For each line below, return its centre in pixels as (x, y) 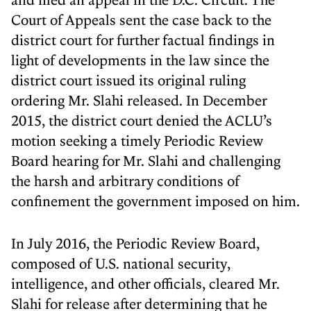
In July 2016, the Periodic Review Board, (135, 243)
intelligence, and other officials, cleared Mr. (145, 283)
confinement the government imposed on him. (155, 200)
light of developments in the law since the (140, 59)
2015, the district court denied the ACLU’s (142, 120)
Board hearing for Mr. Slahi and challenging (146, 160)
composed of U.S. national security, (121, 263)
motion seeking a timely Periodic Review (137, 140)
